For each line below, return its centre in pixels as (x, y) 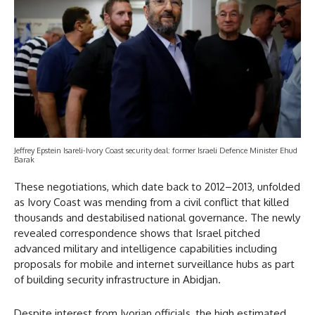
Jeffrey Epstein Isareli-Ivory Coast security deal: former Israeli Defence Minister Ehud (156, 151)
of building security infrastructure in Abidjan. (117, 280)
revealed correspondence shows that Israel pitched (137, 233)
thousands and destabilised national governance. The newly (157, 218)
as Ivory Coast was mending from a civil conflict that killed (152, 202)
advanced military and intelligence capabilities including (146, 249)
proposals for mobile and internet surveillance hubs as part (154, 264)
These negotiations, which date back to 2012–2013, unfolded (157, 187)
